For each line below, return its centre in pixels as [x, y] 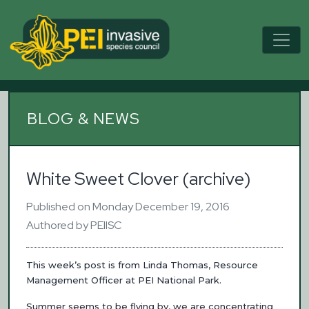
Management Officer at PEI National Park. [124, 280]
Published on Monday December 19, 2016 [128, 206]
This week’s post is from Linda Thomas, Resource [142, 265]
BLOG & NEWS [83, 118]
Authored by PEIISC [74, 225]
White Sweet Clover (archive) [138, 178]
